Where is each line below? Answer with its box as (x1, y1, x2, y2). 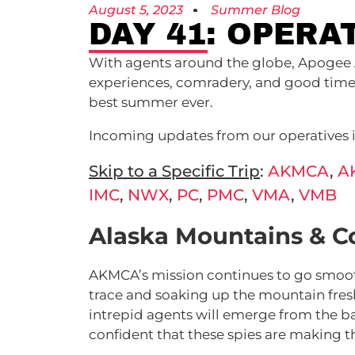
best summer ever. (89, 94, 216, 110)
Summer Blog (211, 2, 300, 17)
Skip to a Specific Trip (89, 162, 260, 181)
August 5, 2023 (89, 2, 183, 17)
